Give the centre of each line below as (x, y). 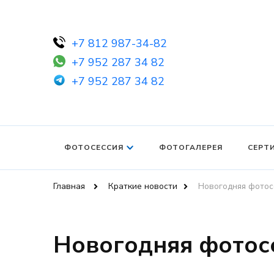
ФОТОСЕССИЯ (94, 147)
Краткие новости (143, 186)
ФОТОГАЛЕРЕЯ (191, 147)
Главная (69, 186)
